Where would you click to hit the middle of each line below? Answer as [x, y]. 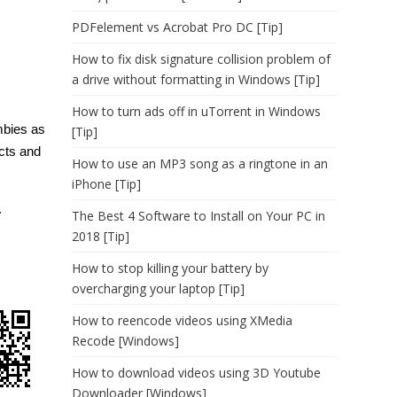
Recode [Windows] [125, 341]
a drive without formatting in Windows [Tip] [196, 79]
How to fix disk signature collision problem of [201, 59]
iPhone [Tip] [106, 184]
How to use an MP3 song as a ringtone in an [200, 163]
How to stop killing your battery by [170, 268]
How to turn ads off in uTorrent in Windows [196, 111]
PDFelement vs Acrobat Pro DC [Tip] [177, 27]
